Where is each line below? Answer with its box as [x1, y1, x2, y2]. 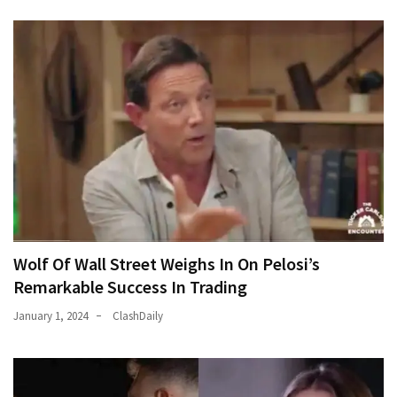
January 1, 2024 [13, 307, 88, 323]
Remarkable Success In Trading [13, 275, 247, 298]
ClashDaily [113, 307, 163, 323]
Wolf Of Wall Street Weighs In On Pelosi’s [13, 252, 320, 275]
